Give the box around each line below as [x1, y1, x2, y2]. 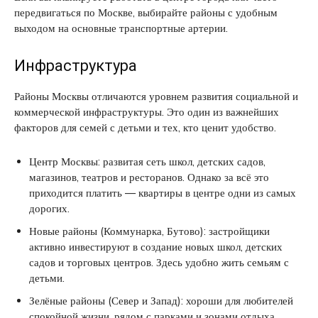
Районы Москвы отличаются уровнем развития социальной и [14, 89, 298, 103]
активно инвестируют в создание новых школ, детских [29, 239, 283, 253]
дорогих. [29, 201, 70, 215]
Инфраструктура [14, 56, 137, 75]
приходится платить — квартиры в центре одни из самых [29, 185, 296, 199]
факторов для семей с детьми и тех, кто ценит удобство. [14, 120, 276, 134]
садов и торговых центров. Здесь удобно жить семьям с [29, 255, 289, 269]
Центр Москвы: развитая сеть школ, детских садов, [29, 154, 265, 168]
